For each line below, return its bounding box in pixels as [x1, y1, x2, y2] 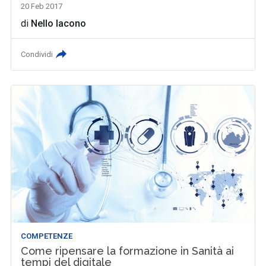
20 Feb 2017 [21, 2, 63, 11]
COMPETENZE [21, 231, 73, 240]
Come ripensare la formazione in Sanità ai [21, 244, 235, 257]
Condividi [21, 50, 53, 59]
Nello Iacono [31, 18, 87, 30]
